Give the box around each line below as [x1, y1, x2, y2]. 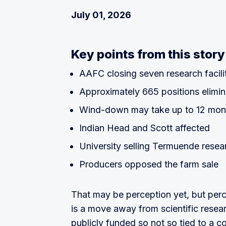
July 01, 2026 [71, 10, 131, 20]
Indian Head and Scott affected [79, 123, 210, 133]
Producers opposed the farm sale [79, 159, 218, 169]
